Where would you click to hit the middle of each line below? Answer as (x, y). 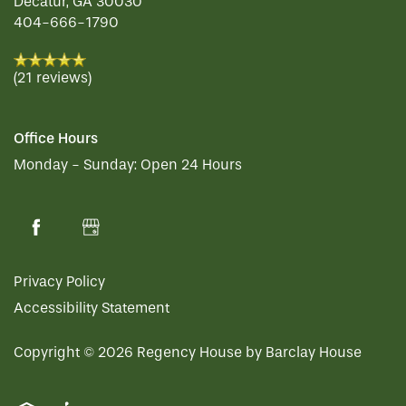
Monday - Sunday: (75, 165)
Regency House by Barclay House (249, 353)
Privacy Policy (59, 282)
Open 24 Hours (191, 165)
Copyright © (56, 353)
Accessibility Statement (92, 308)
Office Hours (56, 139)
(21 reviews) (53, 78)
